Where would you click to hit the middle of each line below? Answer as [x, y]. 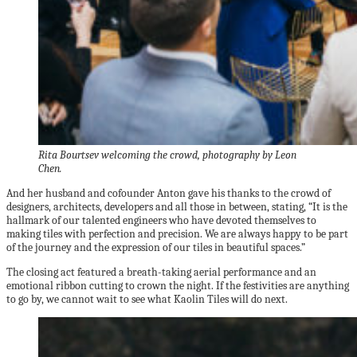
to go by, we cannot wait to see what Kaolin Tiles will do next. [147, 299]
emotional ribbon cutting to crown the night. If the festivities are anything [178, 286]
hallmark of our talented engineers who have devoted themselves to [161, 220]
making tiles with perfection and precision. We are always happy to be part [177, 234]
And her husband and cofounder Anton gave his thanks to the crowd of [169, 193]
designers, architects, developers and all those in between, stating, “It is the [177, 207]
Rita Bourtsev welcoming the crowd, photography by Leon [167, 155]
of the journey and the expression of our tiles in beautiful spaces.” [156, 247]
